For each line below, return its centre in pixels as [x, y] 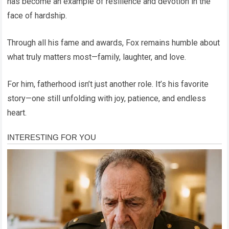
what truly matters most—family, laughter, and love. [97, 57]
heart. [17, 112]
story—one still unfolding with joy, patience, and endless [107, 98]
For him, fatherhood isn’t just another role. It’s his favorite [108, 84]
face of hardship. [37, 15]
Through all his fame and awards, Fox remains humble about [114, 42]
